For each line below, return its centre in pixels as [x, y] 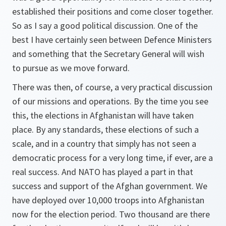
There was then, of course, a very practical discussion [112, 87]
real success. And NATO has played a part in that [103, 172]
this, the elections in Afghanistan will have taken [103, 115]
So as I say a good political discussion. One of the [105, 25]
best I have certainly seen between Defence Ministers [112, 40]
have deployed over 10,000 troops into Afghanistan [108, 200]
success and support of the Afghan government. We [110, 186]
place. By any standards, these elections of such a [105, 129]
